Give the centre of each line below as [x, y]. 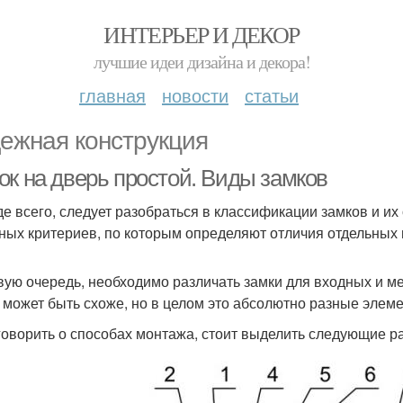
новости [195, 95]
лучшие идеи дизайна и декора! [201, 62]
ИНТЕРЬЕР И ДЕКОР [201, 34]
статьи [272, 95]
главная [112, 95]
